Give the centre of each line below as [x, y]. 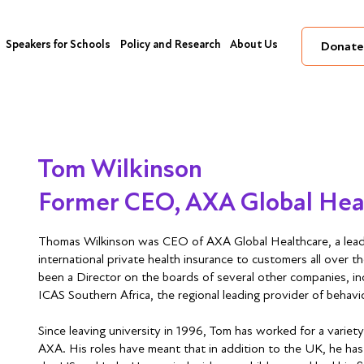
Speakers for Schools [58, 44]
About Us [253, 44]
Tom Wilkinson [120, 169]
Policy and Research [171, 44]
